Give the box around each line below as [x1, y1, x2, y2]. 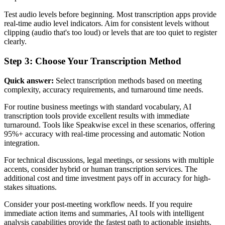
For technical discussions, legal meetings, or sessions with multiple [4, 155, 214, 164]
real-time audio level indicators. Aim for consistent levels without [4, 19, 209, 28]
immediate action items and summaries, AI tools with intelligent [4, 208, 204, 217]
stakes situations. [4, 182, 57, 191]
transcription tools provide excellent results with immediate [4, 111, 189, 120]
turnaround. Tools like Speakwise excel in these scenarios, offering [4, 120, 215, 129]
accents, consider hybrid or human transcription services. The [4, 164, 197, 173]
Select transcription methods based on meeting [54, 76, 202, 85]
